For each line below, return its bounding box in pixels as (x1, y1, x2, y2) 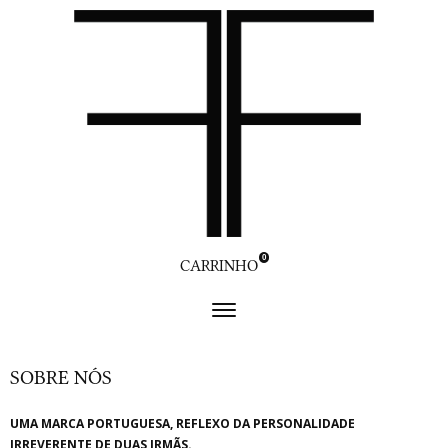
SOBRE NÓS (10, 366, 112, 390)
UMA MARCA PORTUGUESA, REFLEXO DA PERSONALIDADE (10, 415, 355, 433)
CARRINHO (179, 257, 258, 276)
